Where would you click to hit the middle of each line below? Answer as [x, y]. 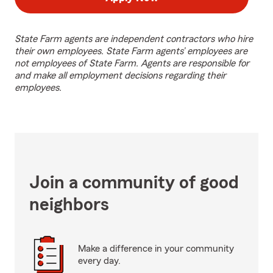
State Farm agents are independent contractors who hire [134, 39]
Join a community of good [134, 183]
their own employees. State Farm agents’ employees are [131, 51]
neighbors [69, 205]
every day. [99, 261]
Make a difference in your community [156, 249]
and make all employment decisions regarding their [120, 76]
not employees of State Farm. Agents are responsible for [132, 63]
